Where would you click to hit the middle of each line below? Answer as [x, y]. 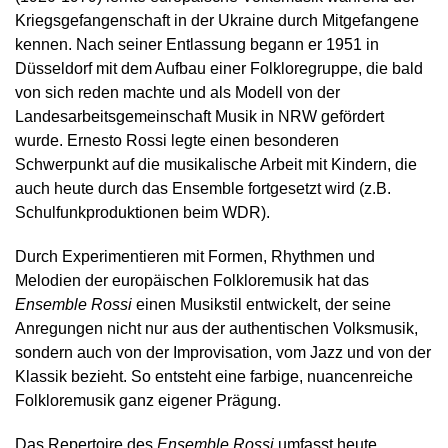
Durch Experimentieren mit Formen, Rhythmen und [195, 256]
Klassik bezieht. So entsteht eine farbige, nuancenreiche [214, 376]
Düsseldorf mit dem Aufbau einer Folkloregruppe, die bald [219, 68]
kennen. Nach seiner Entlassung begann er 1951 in [197, 44]
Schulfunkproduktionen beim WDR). [142, 212]
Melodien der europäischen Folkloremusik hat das [192, 280]
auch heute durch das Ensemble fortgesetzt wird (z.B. [203, 188]
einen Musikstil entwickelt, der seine [261, 304]
